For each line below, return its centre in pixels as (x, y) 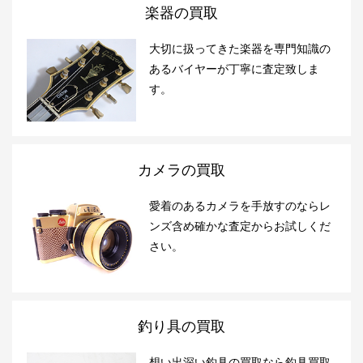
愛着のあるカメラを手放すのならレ (240, 205)
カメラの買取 (181, 170)
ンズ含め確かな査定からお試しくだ (240, 226)
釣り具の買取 (181, 326)
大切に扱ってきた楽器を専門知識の (240, 49)
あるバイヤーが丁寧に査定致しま (234, 69)
